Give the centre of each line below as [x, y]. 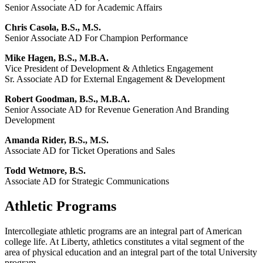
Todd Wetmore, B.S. [45, 171]
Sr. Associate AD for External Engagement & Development [115, 79]
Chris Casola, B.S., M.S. [53, 28]
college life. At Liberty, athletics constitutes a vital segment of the [124, 241]
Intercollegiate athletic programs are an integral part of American [123, 231]
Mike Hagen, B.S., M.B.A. [57, 58]
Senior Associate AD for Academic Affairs [83, 8]
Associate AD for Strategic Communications [87, 181]
